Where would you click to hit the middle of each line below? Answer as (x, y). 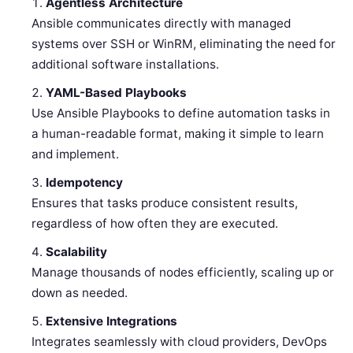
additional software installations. (126, 64)
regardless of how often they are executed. (155, 223)
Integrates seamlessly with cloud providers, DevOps (180, 341)
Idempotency (85, 182)
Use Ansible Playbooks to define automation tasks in (181, 113)
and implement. (76, 154)
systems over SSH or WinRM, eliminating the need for (184, 43)
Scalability (77, 251)
